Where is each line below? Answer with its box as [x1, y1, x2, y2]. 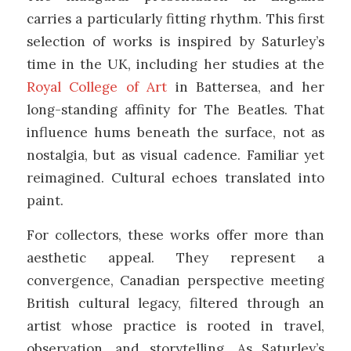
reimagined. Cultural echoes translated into [26, 168, 325, 186]
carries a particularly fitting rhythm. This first [26, 9, 325, 27]
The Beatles [204, 100, 284, 118]
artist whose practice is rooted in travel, [26, 317, 325, 335]
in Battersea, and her [167, 78, 325, 96]
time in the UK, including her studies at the [26, 55, 325, 73]
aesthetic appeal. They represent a [26, 248, 325, 266]
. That [284, 100, 325, 118]
